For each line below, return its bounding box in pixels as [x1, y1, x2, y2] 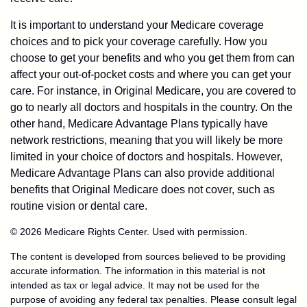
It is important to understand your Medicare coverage [10, 19, 264, 31]
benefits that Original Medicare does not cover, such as [10, 184, 275, 195]
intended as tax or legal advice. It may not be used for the [10, 280, 260, 291]
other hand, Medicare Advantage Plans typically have [10, 118, 268, 130]
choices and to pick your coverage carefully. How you [10, 36, 267, 47]
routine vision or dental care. [10, 200, 147, 212]
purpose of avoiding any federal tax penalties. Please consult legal [10, 294, 297, 305]
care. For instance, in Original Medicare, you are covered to [10, 85, 296, 97]
